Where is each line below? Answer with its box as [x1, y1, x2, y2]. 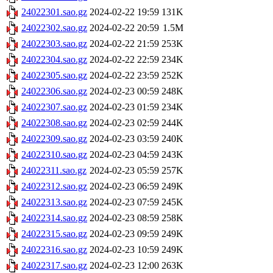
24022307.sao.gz [21, 102, 87, 113]
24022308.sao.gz [21, 118, 87, 129]
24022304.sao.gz [21, 54, 87, 65]
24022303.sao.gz [21, 38, 87, 49]
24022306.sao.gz [21, 86, 87, 97]
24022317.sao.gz [21, 260, 87, 271]
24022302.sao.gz [21, 23, 87, 34]
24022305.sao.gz [21, 70, 87, 81]
